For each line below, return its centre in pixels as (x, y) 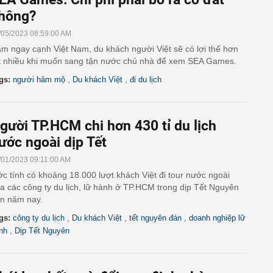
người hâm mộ (39, 80)
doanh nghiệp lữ (217, 218)
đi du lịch (146, 80)
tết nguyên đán (155, 218)
